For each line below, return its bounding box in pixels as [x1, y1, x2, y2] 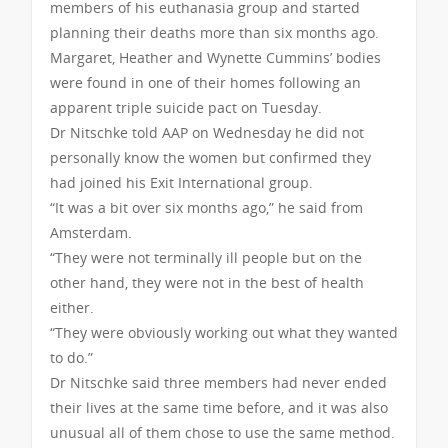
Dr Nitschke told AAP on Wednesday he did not [50, 122, 364, 142]
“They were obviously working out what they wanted [50, 322, 398, 342]
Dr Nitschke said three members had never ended [50, 372, 387, 392]
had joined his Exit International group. [50, 172, 313, 192]
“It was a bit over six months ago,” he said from [50, 197, 363, 217]
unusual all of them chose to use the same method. [50, 422, 395, 442]
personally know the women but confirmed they [50, 147, 371, 167]
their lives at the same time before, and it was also [50, 397, 388, 417]
